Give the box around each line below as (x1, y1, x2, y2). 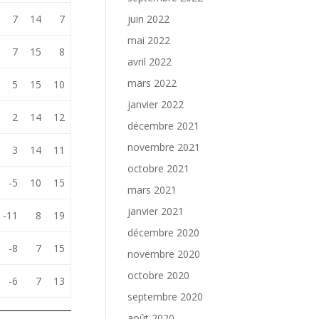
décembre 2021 (127, 119, 200, 132)
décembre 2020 (127, 226, 200, 239)
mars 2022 (127, 76, 177, 90)
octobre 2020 (127, 268, 190, 282)
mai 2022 (127, 33, 171, 47)
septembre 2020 (127, 290, 204, 303)
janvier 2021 (127, 204, 184, 218)
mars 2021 (127, 183, 177, 197)
